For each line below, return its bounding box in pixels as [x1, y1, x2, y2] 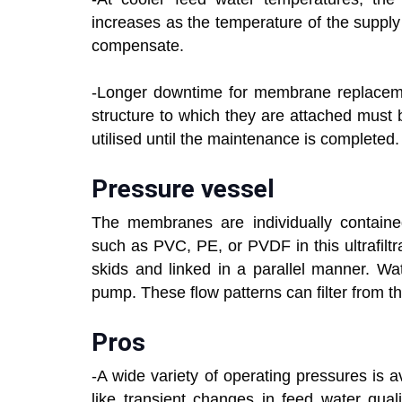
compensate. [92, 37, 184, 56]
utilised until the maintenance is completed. [92, 130, 399, 149]
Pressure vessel [92, 174, 275, 205]
